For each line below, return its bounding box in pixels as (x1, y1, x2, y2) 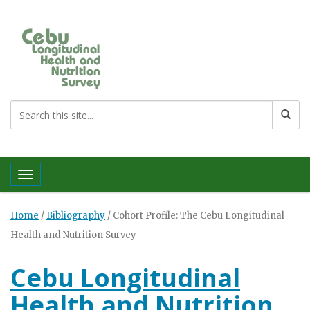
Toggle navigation (25, 172, 105, 185)
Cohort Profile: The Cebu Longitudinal (113, 210, 284, 221)
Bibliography (46, 210, 105, 221)
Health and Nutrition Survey (10, 229, 136, 241)
